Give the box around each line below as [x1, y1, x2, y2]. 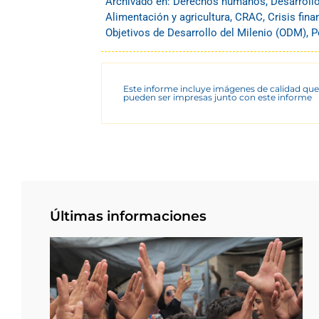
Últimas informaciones [50, 207, 206, 224]
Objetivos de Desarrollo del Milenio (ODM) [105, 26, 306, 39]
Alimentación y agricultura [105, 10, 230, 23]
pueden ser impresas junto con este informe [123, 91, 312, 103]
